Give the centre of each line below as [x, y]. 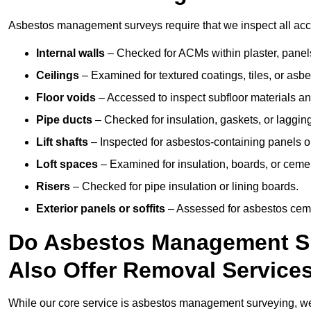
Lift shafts [62, 142]
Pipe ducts [64, 120]
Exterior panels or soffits [101, 209]
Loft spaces [67, 165]
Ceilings [58, 76]
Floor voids [66, 98]
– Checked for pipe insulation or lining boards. [184, 187]
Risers [53, 187]
